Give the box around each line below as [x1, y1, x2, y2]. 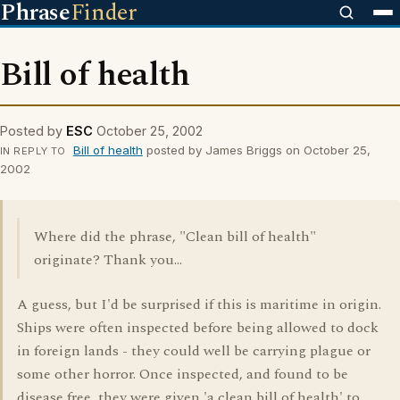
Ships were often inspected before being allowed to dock [17, 317, 379, 338]
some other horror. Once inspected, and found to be [17, 363, 348, 385]
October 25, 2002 [96, 123, 203, 138]
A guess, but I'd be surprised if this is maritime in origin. [17, 294, 381, 315]
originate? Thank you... [34, 249, 182, 271]
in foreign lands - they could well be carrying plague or [17, 340, 371, 362]
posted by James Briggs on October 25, [142, 143, 371, 157]
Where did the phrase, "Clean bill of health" [34, 226, 316, 247]
